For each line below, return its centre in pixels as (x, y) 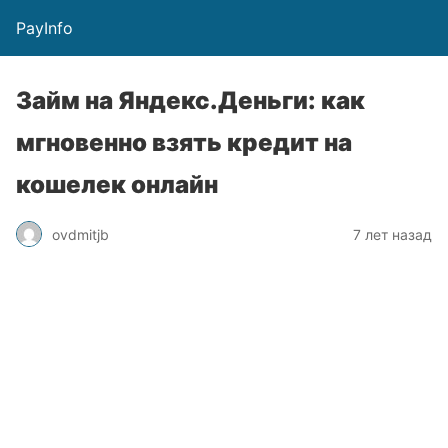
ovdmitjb (80, 234)
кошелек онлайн (117, 184)
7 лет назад (392, 234)
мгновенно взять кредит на (184, 142)
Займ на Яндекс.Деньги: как (190, 100)
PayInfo (44, 28)
